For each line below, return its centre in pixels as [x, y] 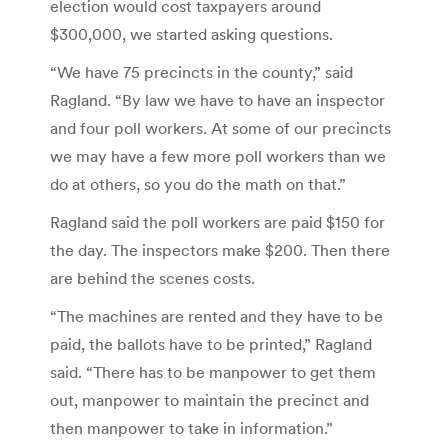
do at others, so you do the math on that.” [198, 183]
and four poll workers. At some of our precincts [220, 127]
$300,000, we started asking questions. [191, 33]
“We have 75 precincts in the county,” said [201, 71]
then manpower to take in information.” [191, 427]
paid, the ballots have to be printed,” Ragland [211, 343]
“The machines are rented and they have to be [216, 315]
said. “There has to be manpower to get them [213, 371]
